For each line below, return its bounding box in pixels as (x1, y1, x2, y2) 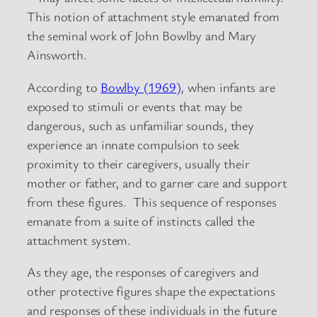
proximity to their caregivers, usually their (27, 154, 250, 172)
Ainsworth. (27, 46, 91, 64)
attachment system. (27, 231, 134, 248)
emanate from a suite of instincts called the (27, 212, 255, 229)
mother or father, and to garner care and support (27, 173, 287, 191)
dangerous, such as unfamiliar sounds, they (27, 116, 254, 134)
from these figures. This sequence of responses (27, 192, 277, 210)
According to (27, 78, 101, 96)
